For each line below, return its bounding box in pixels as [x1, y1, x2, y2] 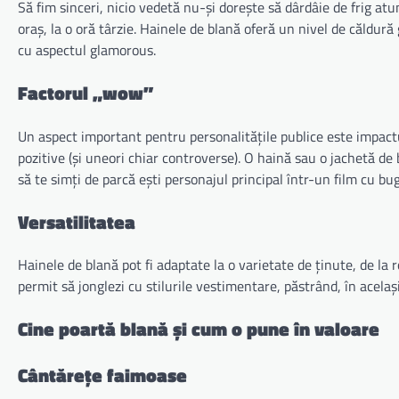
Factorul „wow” [18, 78, 153, 108]
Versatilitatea [18, 207, 135, 236]
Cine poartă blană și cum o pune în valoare [18, 314, 379, 344]
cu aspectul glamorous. [18, 39, 156, 61]
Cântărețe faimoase [18, 361, 187, 390]
